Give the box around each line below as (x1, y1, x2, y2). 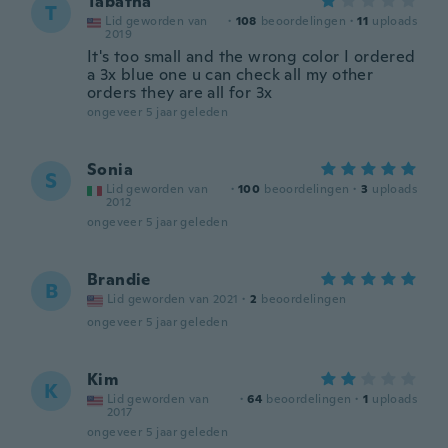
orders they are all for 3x (87, 82, 273, 103)
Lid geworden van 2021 (107, 291, 239, 307)
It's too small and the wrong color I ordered (87, 46, 416, 67)
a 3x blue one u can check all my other (87, 64, 374, 85)
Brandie (87, 269, 151, 290)
